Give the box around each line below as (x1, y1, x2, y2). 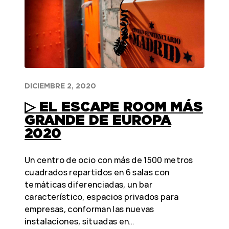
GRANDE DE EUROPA (25, 111, 171, 128)
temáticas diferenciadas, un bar (25, 179, 152, 191)
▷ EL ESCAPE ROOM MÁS (25, 98, 203, 115)
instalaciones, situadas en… (25, 216, 135, 227)
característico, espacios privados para (25, 191, 179, 203)
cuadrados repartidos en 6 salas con (25, 167, 170, 178)
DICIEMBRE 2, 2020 (25, 82, 96, 90)
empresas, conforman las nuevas (25, 203, 154, 215)
